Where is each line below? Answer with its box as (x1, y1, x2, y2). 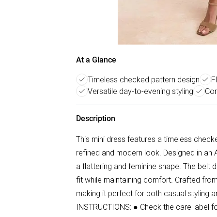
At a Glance (76, 55, 116, 64)
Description (76, 114, 115, 123)
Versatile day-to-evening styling (88, 86, 193, 96)
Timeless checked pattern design (88, 75, 200, 84)
